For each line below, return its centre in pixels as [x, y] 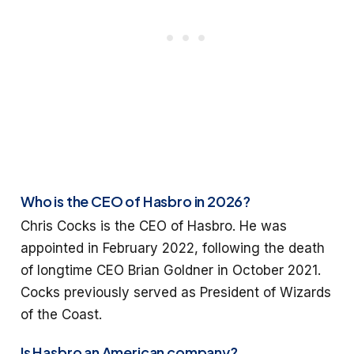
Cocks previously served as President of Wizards [176, 293]
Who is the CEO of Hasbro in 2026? [136, 201]
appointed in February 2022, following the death [173, 249]
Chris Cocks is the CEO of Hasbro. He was [154, 226]
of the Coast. [61, 315]
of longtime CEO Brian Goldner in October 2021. [171, 271]
